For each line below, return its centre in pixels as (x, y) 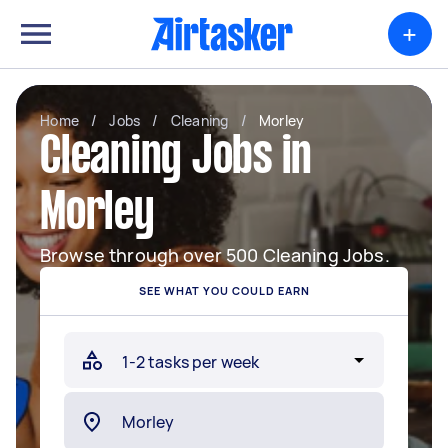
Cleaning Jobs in (176, 159)
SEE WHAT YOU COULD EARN (224, 290)
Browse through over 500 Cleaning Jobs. (215, 255)
